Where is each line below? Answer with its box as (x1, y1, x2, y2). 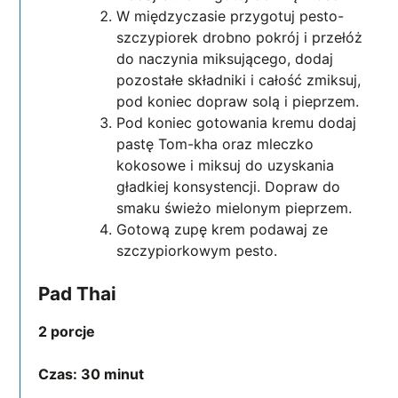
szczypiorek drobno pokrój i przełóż (116, 28, 363, 47)
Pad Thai (38, 283, 117, 306)
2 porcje (38, 322, 99, 340)
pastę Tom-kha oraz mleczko (116, 135, 314, 154)
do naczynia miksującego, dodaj (116, 50, 334, 68)
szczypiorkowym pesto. (116, 242, 278, 260)
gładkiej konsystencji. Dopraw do (116, 178, 341, 196)
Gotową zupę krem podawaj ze (116, 220, 329, 239)
